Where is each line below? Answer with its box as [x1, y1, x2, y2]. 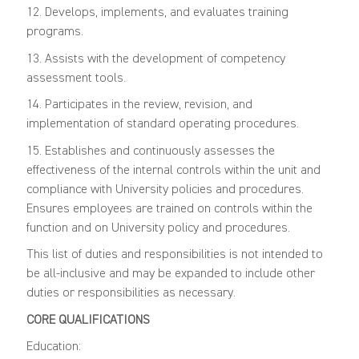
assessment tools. [26, 71, 126, 85]
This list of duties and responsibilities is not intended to [26, 248, 323, 262]
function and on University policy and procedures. [26, 221, 290, 235]
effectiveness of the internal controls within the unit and [26, 163, 321, 177]
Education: [26, 341, 81, 354]
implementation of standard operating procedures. [26, 118, 299, 131]
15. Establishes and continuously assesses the [26, 144, 275, 158]
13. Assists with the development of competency [26, 52, 285, 66]
